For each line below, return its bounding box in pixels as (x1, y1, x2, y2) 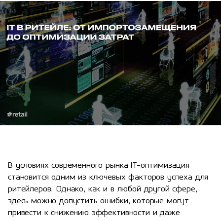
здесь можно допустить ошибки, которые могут (8, 197, 189, 206)
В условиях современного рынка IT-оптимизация (8, 162, 189, 170)
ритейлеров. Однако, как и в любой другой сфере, (8, 185, 197, 194)
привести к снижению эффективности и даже (8, 209, 180, 218)
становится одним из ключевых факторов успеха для (8, 174, 209, 182)
